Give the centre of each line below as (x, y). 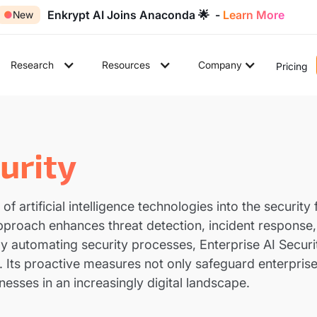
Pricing (291, 66)
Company (220, 65)
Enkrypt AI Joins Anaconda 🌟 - (136, 15)
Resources (126, 65)
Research (32, 65)
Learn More (254, 15)
